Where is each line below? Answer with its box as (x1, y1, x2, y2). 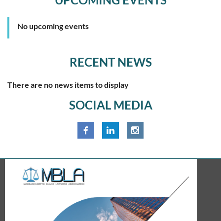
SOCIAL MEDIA (69, 97, 152, 112)
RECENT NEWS (69, 55, 152, 70)
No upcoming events (17, 21, 89, 31)
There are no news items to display (7, 79, 129, 89)
